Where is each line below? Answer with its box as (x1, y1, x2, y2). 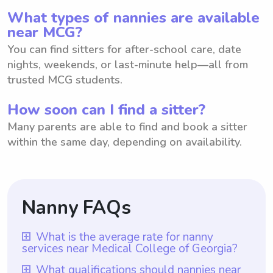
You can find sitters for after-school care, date (7, 41, 241, 57)
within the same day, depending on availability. (7, 134, 242, 149)
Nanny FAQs (22, 194, 131, 221)
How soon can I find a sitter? (7, 99, 205, 119)
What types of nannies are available (7, 7, 260, 27)
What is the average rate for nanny (36, 229, 213, 245)
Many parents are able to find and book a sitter (7, 119, 247, 134)
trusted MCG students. (7, 72, 122, 87)
